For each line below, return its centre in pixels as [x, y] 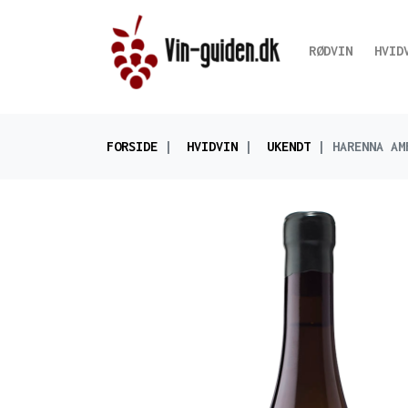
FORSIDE [132, 146]
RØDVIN [330, 50]
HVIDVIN [212, 146]
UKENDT [289, 146]
